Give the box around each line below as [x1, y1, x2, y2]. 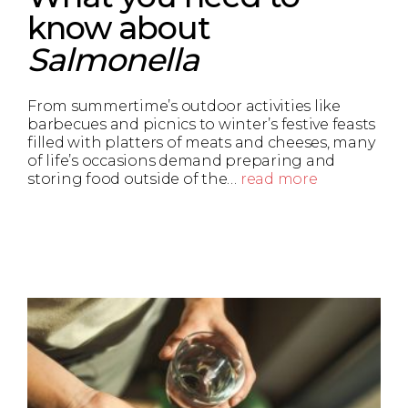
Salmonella [27, 40, 199, 80]
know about [27, 8, 210, 48]
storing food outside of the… [27, 170, 240, 189]
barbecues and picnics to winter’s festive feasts [27, 116, 375, 134]
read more [240, 170, 318, 189]
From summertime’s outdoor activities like [27, 97, 341, 116]
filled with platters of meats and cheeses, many [27, 134, 375, 152]
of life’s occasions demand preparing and [27, 152, 335, 170]
